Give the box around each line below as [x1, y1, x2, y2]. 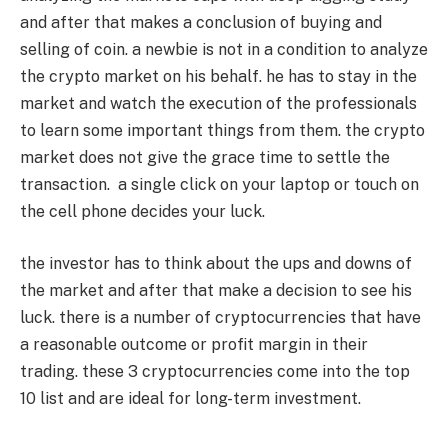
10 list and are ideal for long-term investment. [20, 388, 365, 408]
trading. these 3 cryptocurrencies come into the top [20, 361, 410, 381]
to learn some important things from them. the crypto [20, 121, 425, 141]
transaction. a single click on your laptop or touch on [20, 175, 419, 195]
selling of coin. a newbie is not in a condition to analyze [20, 40, 428, 60]
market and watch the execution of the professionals [20, 94, 417, 114]
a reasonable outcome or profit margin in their [20, 334, 368, 354]
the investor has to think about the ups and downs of [20, 253, 412, 273]
